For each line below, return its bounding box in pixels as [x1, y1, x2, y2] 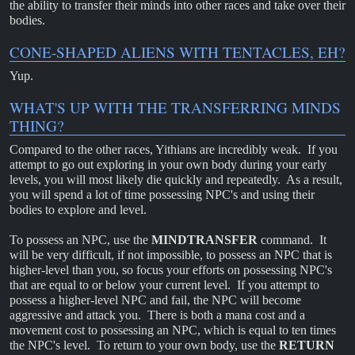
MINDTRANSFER [151, 233, 258, 247]
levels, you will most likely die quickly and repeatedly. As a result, [10, 173, 342, 186]
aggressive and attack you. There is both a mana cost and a [10, 308, 305, 323]
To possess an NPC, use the [10, 233, 151, 247]
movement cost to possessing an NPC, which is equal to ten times [10, 323, 336, 338]
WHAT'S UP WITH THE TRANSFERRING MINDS [10, 97, 341, 117]
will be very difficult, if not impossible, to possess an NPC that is [10, 248, 332, 262]
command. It [258, 233, 326, 247]
